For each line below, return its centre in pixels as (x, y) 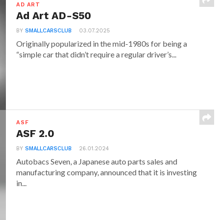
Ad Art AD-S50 (54, 16)
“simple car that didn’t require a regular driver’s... (96, 54)
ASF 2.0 (36, 134)
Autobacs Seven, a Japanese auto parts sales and (97, 161)
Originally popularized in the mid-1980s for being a (102, 43)
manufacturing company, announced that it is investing (107, 172)
